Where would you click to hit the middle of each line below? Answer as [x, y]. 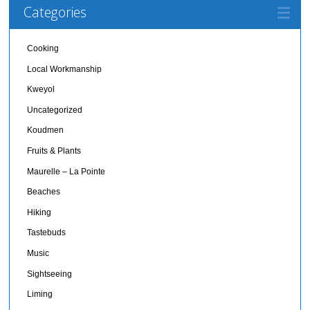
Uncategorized [55, 110]
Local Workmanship [65, 69]
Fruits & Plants [54, 151]
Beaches [44, 192]
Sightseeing [50, 274]
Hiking [39, 212]
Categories [55, 12]
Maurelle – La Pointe [66, 171]
